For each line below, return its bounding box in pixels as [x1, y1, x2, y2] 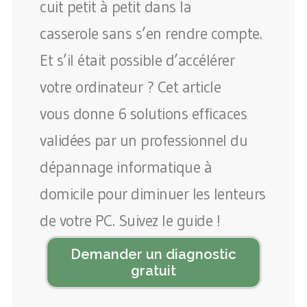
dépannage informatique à [40, 158, 212, 177]
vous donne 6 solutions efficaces [40, 104, 247, 123]
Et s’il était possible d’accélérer [40, 51, 234, 70]
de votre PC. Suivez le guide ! [40, 211, 220, 230]
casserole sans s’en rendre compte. [40, 24, 262, 43]
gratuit [131, 262, 176, 279]
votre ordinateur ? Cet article [40, 77, 221, 97]
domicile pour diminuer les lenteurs [40, 184, 266, 204]
